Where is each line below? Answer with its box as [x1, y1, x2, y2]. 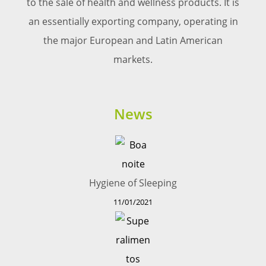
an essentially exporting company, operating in [28, 15, 238, 28]
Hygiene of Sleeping [89, 176, 177, 190]
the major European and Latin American [43, 34, 223, 47]
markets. [113, 53, 153, 66]
